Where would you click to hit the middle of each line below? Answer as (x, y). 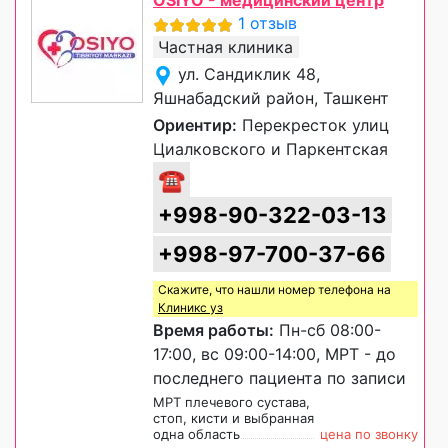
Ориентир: (195, 125)
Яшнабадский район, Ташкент (271, 98)
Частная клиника (225, 47)
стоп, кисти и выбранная (233, 418)
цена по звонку (369, 434)
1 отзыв (267, 23)
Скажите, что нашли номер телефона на (274, 290)
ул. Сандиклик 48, (249, 74)
